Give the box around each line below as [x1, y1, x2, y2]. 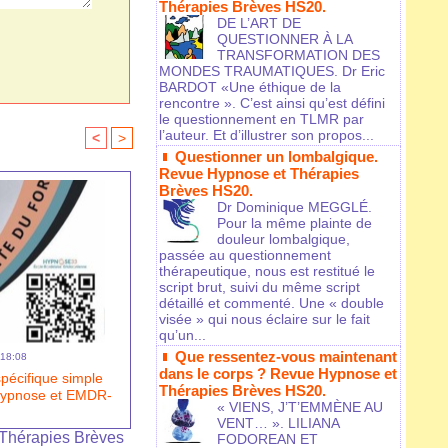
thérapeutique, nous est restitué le [159, 263, 375, 280]
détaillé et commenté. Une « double [159, 295, 384, 312]
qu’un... [159, 327, 206, 344]
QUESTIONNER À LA [217, 31, 352, 48]
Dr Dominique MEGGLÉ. [217, 199, 372, 216]
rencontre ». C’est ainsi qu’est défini [159, 95, 385, 112]
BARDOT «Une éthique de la [159, 79, 341, 96]
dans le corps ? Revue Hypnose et [159, 365, 397, 383]
